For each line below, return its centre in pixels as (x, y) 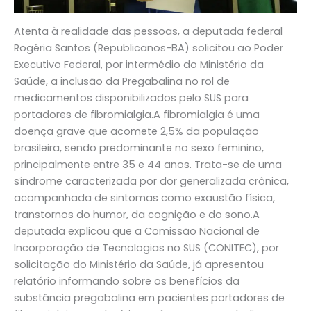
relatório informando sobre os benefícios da (127, 281)
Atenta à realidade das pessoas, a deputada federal (148, 32)
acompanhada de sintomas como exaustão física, (144, 198)
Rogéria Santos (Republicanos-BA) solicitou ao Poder (149, 48)
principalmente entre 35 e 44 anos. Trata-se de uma (148, 165)
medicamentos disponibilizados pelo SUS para (131, 98)
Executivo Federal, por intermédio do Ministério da (139, 65)
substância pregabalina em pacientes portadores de (149, 298)
